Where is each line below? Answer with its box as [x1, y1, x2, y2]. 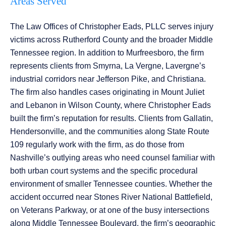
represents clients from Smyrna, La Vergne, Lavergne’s [10, 62, 205, 71]
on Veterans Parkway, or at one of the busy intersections [10, 206, 209, 215]
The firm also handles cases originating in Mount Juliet [10, 88, 204, 97]
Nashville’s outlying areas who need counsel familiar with [10, 153, 215, 162]
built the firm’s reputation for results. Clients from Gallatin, [10, 114, 213, 123]
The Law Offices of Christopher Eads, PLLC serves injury [10, 22, 213, 31]
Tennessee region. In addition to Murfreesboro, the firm [10, 48, 204, 58]
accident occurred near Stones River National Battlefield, [10, 193, 212, 202]
